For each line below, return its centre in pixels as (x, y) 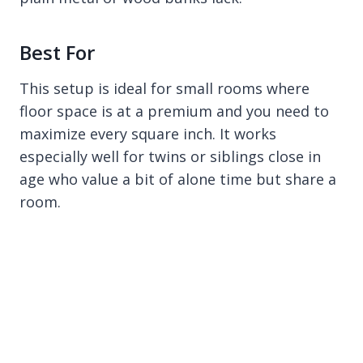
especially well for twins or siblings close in (170, 156)
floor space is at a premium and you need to (174, 111)
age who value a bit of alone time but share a (178, 179)
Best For (57, 52)
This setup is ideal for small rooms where (164, 88)
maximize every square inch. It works (148, 133)
